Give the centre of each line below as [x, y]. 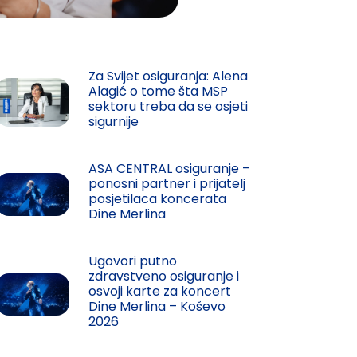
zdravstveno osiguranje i [163, 277]
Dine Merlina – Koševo [157, 307]
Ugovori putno [132, 261]
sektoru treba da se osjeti [168, 107]
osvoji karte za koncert [159, 292]
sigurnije [113, 122]
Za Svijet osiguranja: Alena [168, 76]
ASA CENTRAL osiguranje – [169, 169]
